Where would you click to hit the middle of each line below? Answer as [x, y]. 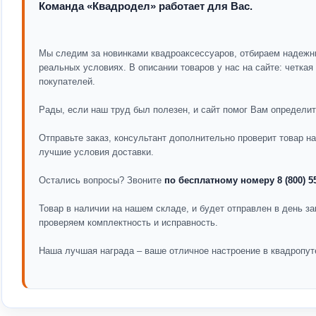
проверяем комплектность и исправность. [128, 223]
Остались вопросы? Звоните [102, 180]
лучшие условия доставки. [96, 152]
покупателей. [67, 81]
